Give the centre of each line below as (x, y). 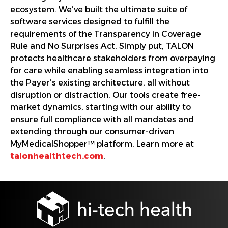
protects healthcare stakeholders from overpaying (113, 58)
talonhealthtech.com (57, 156)
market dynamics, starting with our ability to (101, 107)
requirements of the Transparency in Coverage (106, 34)
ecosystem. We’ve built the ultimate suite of (99, 9)
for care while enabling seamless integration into (109, 70)
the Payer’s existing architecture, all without (100, 82)
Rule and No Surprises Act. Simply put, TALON (102, 46)
